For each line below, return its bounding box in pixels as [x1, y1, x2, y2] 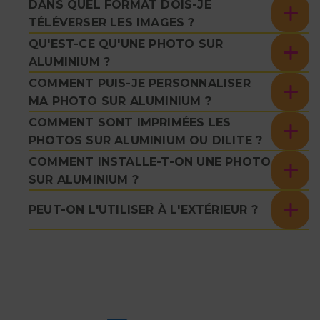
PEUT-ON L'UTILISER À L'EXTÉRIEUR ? [29, 203, 258, 217]
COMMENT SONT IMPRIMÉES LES [29, 115, 231, 129]
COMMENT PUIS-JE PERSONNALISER [29, 76, 251, 90]
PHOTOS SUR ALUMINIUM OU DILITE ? [29, 133, 263, 147]
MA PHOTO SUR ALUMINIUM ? [29, 94, 211, 108]
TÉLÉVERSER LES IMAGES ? [29, 15, 195, 29]
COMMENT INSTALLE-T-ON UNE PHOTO [29, 154, 271, 169]
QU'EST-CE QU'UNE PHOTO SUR [29, 36, 224, 51]
